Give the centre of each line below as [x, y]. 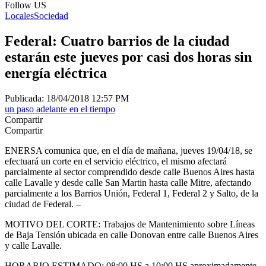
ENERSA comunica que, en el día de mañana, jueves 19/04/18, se [129, 150]
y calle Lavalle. [33, 245]
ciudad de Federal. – [43, 204]
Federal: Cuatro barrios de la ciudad [117, 41]
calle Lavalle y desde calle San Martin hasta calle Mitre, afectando [128, 182]
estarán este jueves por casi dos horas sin [128, 57]
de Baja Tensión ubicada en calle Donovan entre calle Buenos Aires [132, 235]
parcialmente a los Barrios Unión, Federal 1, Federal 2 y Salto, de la [132, 193]
